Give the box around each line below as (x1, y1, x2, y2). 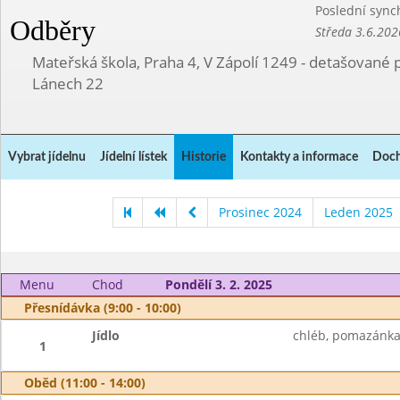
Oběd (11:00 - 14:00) (24, 374, 146, 391)
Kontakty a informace (240, 151, 358, 163)
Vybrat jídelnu (8, 151, 86, 163)
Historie (181, 151, 226, 163)
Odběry (10, 14, 96, 46)
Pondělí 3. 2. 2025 (164, 276, 272, 293)
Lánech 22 (32, 73, 104, 94)
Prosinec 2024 (218, 204, 302, 221)
